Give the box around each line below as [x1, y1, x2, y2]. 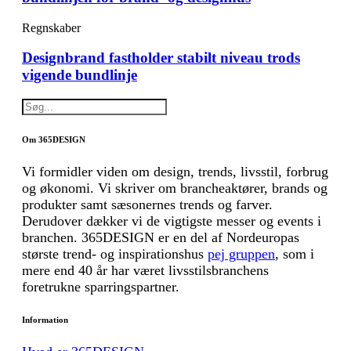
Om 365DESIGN [22, 135, 85, 145]
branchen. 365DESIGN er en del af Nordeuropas [22, 230, 299, 246]
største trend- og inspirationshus [22, 246, 208, 262]
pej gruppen [208, 246, 275, 262]
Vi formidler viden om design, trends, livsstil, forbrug [22, 164, 328, 180]
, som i [275, 246, 314, 262]
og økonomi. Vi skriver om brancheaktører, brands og [22, 180, 327, 197]
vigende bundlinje [22, 67, 137, 84]
